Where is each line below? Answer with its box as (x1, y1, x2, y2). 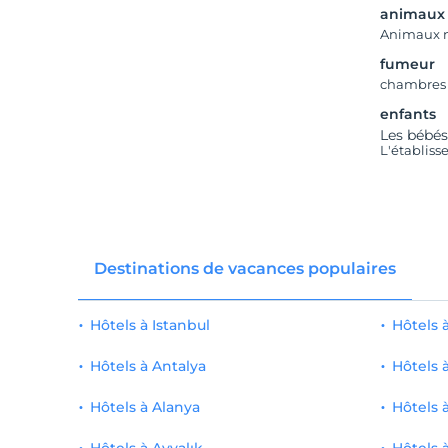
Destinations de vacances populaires (93, 259, 396, 278)
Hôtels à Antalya (89, 357, 206, 375)
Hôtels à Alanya (89, 398, 200, 416)
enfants (380, 105, 437, 123)
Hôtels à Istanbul (89, 316, 210, 334)
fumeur (380, 55, 436, 73)
